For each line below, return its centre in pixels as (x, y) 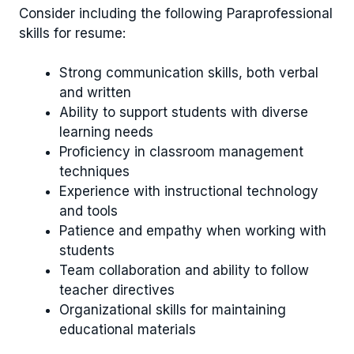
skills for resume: (72, 33)
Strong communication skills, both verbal (189, 73)
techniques (94, 172)
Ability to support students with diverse (184, 113)
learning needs (106, 132)
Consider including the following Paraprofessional (176, 13)
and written (95, 93)
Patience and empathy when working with (193, 231)
